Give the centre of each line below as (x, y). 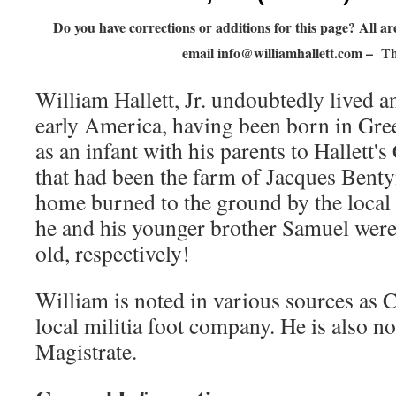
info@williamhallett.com (289, 53)
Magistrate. (86, 351)
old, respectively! (113, 253)
